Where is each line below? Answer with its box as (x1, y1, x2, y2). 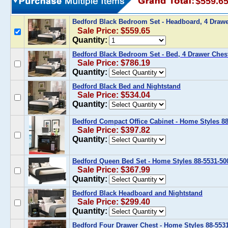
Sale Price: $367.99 (77, 165, 150, 174)
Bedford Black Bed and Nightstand (72, 82, 181, 90)
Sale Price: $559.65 (77, 26, 150, 35)
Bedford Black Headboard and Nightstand (72, 189, 203, 197)
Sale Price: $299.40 (77, 197, 150, 206)
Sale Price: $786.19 (77, 59, 150, 67)
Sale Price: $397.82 (77, 126, 150, 134)
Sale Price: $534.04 (77, 91, 150, 99)
